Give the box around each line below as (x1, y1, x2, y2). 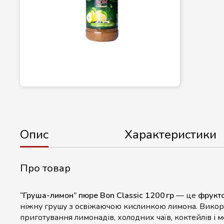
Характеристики (124, 126, 216, 142)
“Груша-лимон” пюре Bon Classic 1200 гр (20, 190, 174, 201)
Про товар (20, 161, 70, 175)
